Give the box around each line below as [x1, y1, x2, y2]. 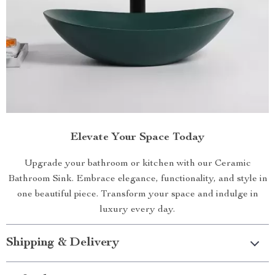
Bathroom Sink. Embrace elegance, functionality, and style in [7, 174, 268, 184]
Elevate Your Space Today [71, 132, 204, 143]
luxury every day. [100, 205, 175, 215]
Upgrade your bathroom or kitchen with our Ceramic [24, 159, 251, 169]
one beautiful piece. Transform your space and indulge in [17, 190, 258, 199]
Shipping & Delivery [6, 237, 119, 249]
